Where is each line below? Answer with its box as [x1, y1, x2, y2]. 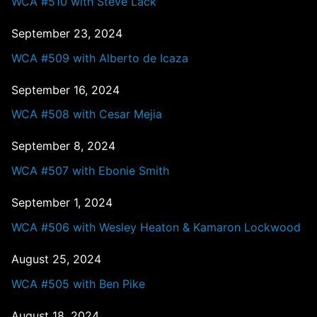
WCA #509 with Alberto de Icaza [11, 50, 188, 65]
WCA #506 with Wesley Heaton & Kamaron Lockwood [11, 219, 301, 234]
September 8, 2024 [11, 139, 115, 154]
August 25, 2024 [11, 252, 101, 267]
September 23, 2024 [11, 25, 122, 40]
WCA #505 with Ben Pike [11, 276, 145, 291]
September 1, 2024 [11, 195, 113, 210]
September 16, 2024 [11, 82, 120, 97]
